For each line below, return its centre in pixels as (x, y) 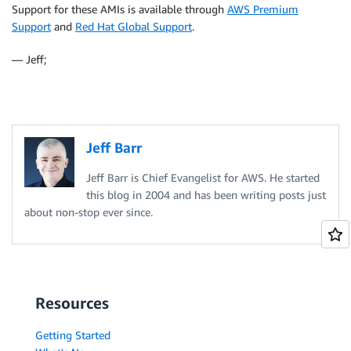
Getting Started (73, 335)
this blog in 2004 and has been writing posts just (206, 195)
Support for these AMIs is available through (119, 9)
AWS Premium (263, 9)
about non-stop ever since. (89, 212)
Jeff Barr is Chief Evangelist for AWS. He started (203, 178)
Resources (72, 303)
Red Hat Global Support (134, 27)
